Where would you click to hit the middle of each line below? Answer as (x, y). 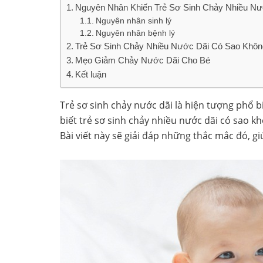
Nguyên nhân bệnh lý (135, 33)
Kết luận (91, 74)
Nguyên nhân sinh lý (133, 21)
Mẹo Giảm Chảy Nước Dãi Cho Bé (143, 60)
